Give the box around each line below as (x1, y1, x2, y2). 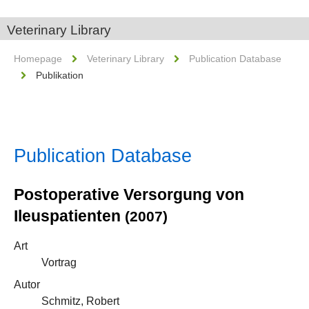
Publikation (36, 70, 83, 81)
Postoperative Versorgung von (14, 186, 244, 203)
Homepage (14, 53, 62, 64)
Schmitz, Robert (41, 295, 119, 307)
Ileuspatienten (14, 207, 125, 225)
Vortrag (41, 257, 77, 268)
